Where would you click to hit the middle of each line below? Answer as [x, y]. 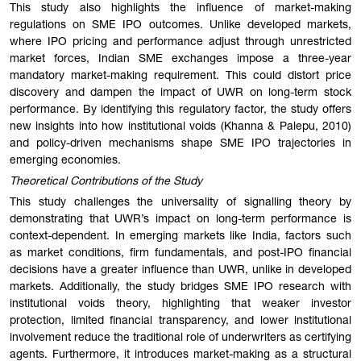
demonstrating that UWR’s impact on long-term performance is [180, 220]
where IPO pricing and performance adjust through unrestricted [180, 43]
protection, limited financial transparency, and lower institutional [180, 321]
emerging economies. [65, 162]
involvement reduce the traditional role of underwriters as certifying [180, 338]
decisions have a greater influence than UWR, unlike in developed [180, 270]
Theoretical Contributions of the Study [106, 182]
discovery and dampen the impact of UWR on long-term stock [180, 94]
